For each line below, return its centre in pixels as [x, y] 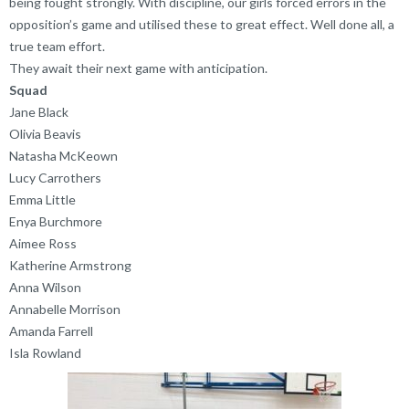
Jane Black [39, 111]
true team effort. [57, 46]
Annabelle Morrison [65, 309]
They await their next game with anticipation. [138, 68]
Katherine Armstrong [70, 265]
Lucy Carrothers [55, 177]
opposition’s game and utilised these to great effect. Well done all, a [202, 24]
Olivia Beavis [45, 133]
